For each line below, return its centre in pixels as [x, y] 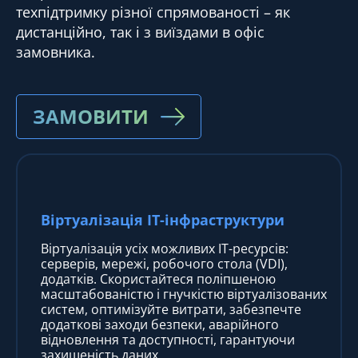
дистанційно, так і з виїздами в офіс [140, 32]
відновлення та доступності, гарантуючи [168, 339]
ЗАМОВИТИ [91, 116]
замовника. [56, 52]
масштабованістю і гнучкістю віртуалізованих [184, 294]
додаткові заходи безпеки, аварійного [160, 324]
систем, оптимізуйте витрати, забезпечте [171, 309]
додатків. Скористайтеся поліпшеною [158, 278]
